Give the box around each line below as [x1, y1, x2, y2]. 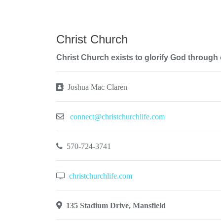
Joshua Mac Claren [64, 83, 129, 91]
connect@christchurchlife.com [70, 112, 165, 121]
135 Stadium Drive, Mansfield [62, 201, 166, 210]
